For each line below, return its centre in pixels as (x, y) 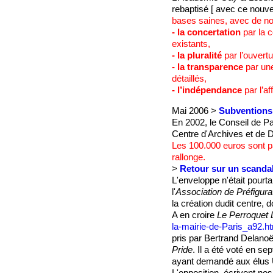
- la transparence (207, 67)
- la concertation (206, 33)
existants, (191, 44)
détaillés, (189, 79)
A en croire (194, 215)
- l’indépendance (207, 90)
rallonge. (188, 157)
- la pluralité (197, 56)
